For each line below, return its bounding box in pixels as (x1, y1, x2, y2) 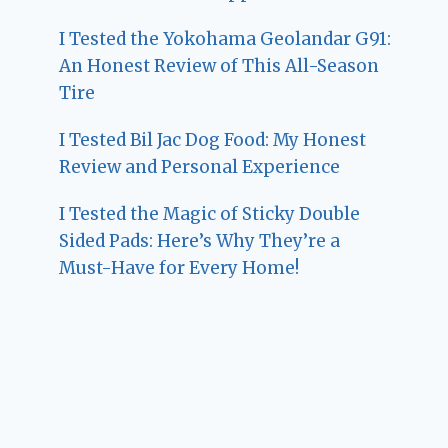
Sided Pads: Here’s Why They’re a (59, 229, 341, 252)
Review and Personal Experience (59, 155, 341, 178)
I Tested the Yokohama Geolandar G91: (59, 27, 392, 50)
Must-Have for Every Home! (59, 256, 300, 279)
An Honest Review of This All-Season (59, 54, 380, 77)
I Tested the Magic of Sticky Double (59, 202, 361, 225)
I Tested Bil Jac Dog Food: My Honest (59, 128, 367, 151)
